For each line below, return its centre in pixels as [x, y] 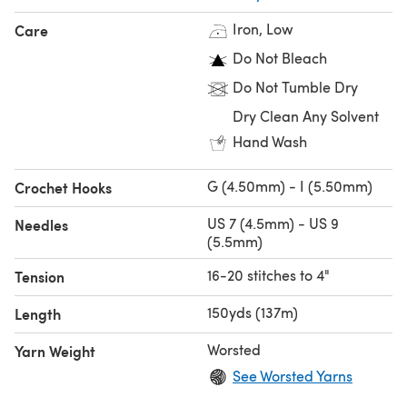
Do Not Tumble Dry [295, 86]
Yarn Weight [55, 351]
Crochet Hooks [63, 187]
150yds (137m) [253, 312]
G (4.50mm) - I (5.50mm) [290, 185]
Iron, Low [263, 28]
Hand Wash [270, 141]
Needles [41, 224]
